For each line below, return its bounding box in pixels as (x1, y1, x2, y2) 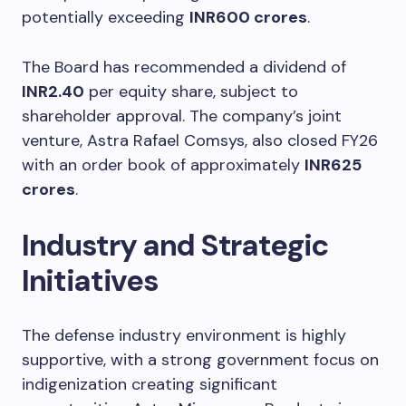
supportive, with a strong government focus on (22, 348, 379, 371)
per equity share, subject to (84, 80, 298, 102)
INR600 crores (189, 5, 307, 28)
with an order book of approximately (22, 153, 304, 176)
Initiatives (22, 260, 159, 300)
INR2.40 (22, 80, 84, 102)
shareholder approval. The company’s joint (22, 104, 342, 127)
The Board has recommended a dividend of (22, 55, 346, 78)
